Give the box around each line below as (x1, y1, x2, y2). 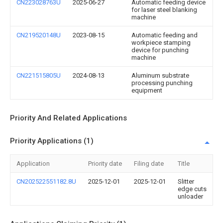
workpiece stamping (131, 39, 191, 46)
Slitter (178, 178, 194, 185)
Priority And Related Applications (10, 113, 127, 122)
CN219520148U (16, 31, 61, 39)
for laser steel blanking (131, 6, 197, 13)
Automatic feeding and (131, 31, 198, 39)
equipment (131, 87, 162, 94)
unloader (178, 193, 203, 200)
